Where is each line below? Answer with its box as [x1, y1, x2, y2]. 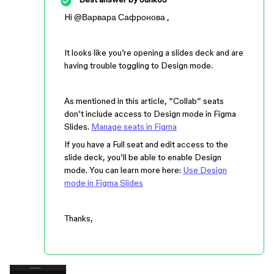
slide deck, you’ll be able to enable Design [64, 152, 221, 162]
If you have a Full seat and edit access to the [64, 139, 228, 149]
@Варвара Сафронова [74, 12, 165, 22]
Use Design [183, 165, 227, 175]
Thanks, [64, 213, 93, 223]
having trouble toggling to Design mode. [64, 61, 213, 70]
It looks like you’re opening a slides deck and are [64, 48, 243, 57]
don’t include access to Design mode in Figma [64, 109, 236, 119]
